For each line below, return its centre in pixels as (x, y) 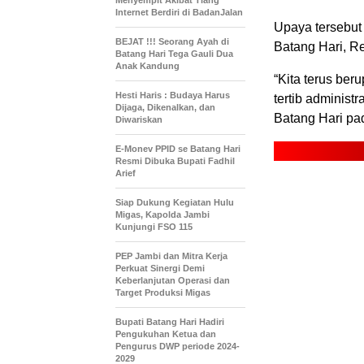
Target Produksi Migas (163, 293)
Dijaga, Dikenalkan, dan (165, 108)
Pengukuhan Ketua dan (166, 334)
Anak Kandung (147, 66)
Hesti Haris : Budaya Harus (173, 95)
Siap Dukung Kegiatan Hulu (175, 203)
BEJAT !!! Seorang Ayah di (172, 42)
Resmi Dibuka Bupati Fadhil (175, 161)
